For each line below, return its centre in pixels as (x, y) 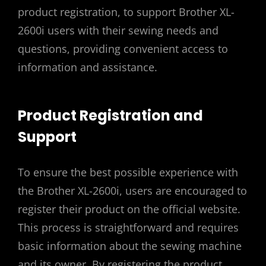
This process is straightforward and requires (128, 227)
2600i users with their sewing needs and (118, 31)
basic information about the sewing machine (130, 246)
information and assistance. (88, 67)
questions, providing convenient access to (123, 49)
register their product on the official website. (129, 209)
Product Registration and (110, 115)
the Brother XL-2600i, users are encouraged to (132, 190)
